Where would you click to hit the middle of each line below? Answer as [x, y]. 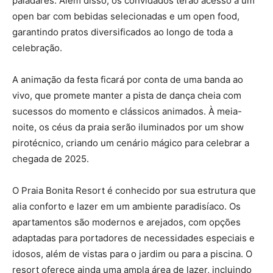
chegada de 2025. [51, 158]
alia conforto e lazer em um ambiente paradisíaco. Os [126, 206]
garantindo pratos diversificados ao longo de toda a [122, 32]
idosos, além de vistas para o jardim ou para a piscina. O [132, 253]
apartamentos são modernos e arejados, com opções [126, 222]
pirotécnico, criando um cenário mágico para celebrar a [131, 143]
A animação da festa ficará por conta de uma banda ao [128, 79]
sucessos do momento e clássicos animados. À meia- [127, 111]
